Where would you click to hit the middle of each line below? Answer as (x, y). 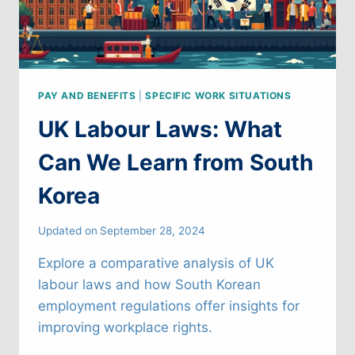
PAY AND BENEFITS (87, 95)
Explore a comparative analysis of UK (156, 263)
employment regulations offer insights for (169, 306)
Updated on (68, 231)
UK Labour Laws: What (160, 129)
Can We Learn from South (176, 162)
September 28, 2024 (153, 231)
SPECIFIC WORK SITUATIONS (218, 95)
